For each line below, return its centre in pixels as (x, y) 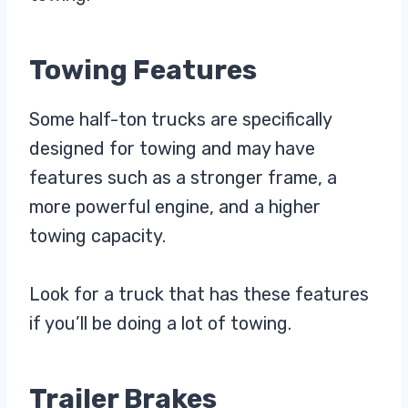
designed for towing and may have (172, 148)
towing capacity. (97, 235)
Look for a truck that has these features (199, 294)
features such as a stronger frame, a (183, 177)
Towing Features (143, 70)
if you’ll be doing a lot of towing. (160, 323)
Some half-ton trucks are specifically (180, 119)
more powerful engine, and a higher (175, 206)
